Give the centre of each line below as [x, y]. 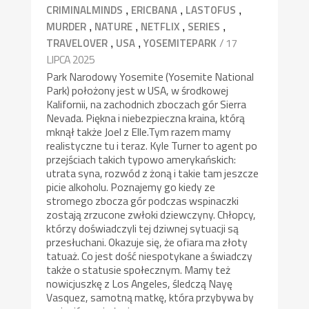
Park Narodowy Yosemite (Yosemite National [150, 77]
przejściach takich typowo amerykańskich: [141, 160]
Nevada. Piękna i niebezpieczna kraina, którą [146, 118]
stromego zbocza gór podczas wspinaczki [143, 201]
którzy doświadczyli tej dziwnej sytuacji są [143, 229]
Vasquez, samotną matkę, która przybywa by [150, 298]
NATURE [114, 27]
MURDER [67, 27]
